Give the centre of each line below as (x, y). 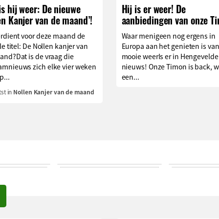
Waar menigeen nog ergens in (168, 35)
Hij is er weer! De (153, 9)
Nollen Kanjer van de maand (54, 91)
